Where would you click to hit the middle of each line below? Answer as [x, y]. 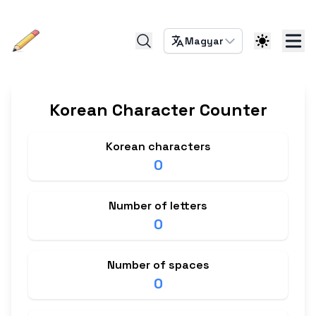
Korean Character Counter [158, 110]
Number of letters [158, 206]
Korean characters [158, 146]
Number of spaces [158, 265]
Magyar [204, 41]
